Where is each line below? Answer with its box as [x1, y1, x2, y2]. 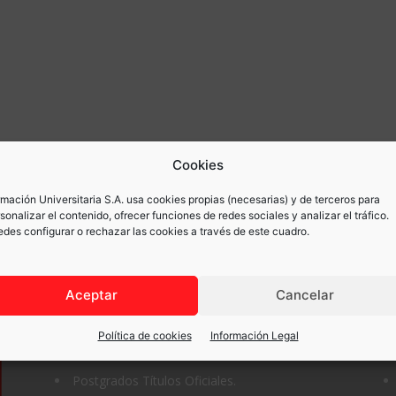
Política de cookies [97, 328, 192, 342]
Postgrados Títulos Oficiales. [72, 371, 236, 389]
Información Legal [209, 328, 299, 342]
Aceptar [65, 286, 118, 303]
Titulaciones [55, 318, 147, 338]
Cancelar [276, 286, 334, 303]
